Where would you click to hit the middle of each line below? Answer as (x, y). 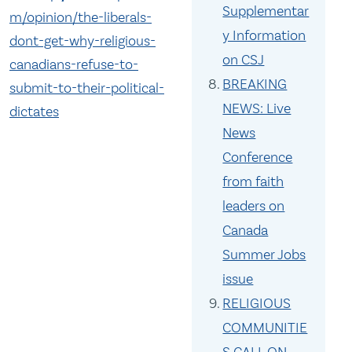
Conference (258, 158)
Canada (246, 231)
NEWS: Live (257, 109)
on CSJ (244, 60)
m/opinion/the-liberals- (81, 17)
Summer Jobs (264, 255)
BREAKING (255, 84)
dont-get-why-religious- (82, 40)
